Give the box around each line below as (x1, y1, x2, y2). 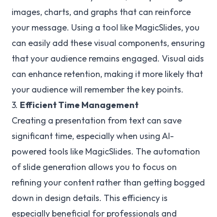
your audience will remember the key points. (12, 84, 184, 95)
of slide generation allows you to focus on (12, 161, 177, 172)
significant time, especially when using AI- (12, 130, 174, 141)
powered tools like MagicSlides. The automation (12, 146, 200, 157)
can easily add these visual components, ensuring (12, 37, 205, 48)
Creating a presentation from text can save (12, 115, 182, 126)
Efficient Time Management (20, 99, 139, 110)
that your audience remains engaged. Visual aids (12, 53, 204, 64)
